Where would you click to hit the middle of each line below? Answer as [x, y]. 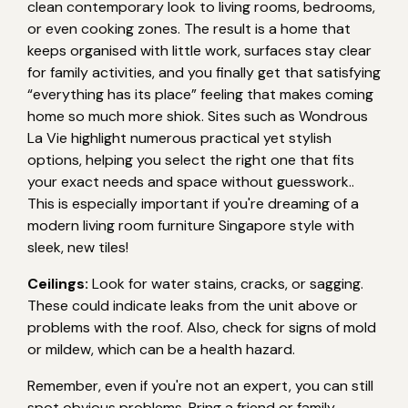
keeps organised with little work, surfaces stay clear [199, 50]
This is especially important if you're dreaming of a [193, 203]
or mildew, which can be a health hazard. [161, 349]
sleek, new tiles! [78, 247]
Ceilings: [58, 283]
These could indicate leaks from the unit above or [193, 305]
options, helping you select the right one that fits [191, 159]
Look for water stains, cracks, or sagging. [226, 283]
